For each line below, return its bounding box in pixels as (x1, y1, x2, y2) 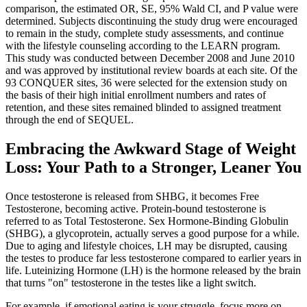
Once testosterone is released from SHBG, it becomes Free (5, 190, 259, 202)
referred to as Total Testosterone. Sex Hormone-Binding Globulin (5, 214, 288, 227)
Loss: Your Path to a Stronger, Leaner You (5, 158, 302, 176)
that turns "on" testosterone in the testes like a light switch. (5, 276, 256, 288)
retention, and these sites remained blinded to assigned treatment (5, 101, 281, 114)
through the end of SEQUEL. (5, 114, 134, 126)
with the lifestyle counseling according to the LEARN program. (5, 40, 280, 52)
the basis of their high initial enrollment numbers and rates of (5, 89, 266, 101)
